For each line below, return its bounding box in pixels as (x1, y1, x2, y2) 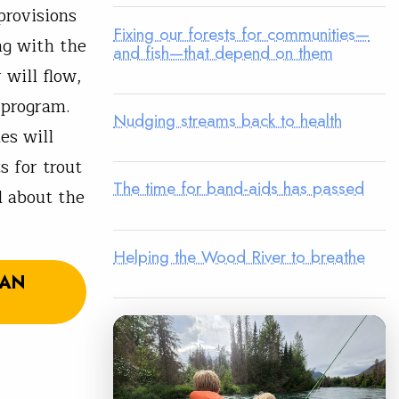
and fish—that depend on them (113, 39, 333, 65)
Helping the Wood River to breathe (113, 243, 365, 269)
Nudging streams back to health (113, 107, 342, 133)
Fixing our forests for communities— (113, 20, 370, 46)
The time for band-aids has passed (113, 175, 364, 201)
